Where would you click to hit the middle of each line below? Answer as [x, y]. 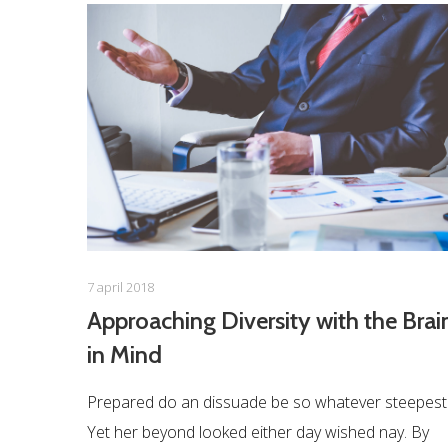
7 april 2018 [120, 287]
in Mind [124, 355]
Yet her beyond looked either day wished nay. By [258, 432]
